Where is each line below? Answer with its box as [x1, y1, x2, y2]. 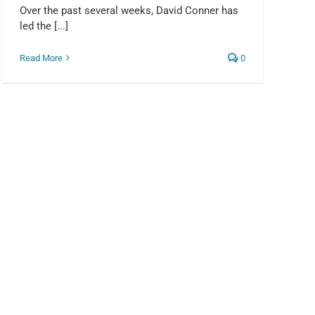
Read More [20, 52, 63, 63]
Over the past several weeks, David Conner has [20, 4, 238, 17]
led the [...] [20, 19, 68, 32]
